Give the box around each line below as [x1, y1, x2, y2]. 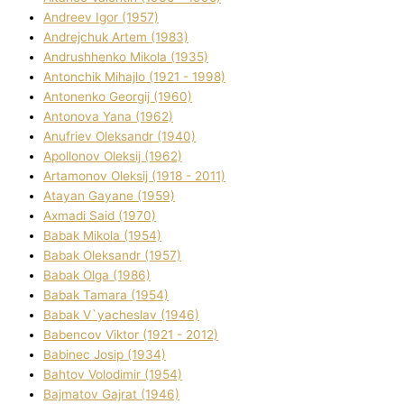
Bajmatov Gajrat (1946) [43, 387, 179, 402]
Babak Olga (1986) [43, 268, 151, 283]
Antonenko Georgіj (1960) [43, 89, 192, 105]
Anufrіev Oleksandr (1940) [43, 129, 196, 144]
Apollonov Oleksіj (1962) [43, 149, 182, 164]
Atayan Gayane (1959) [43, 188, 175, 204]
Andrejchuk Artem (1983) [43, 30, 188, 45]
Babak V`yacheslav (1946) [43, 308, 199, 323]
